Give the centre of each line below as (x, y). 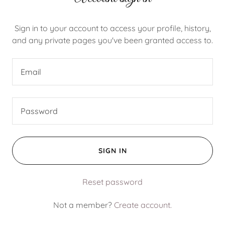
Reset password (113, 182)
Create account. (143, 205)
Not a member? (83, 205)
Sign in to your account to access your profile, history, (113, 28)
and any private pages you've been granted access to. (113, 40)
